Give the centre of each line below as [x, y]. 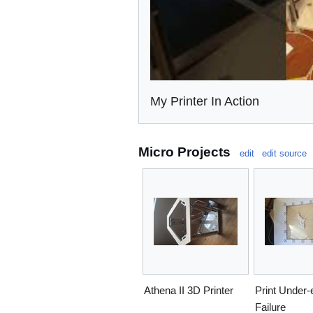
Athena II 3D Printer [189, 291]
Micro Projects [184, 152]
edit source [284, 153]
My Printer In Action [205, 102]
